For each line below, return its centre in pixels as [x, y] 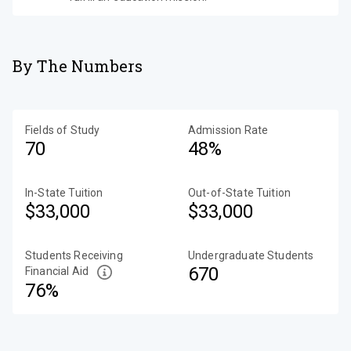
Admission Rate [228, 130]
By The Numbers [78, 66]
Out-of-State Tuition [239, 193]
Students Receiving [74, 255]
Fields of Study [63, 130]
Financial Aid [57, 271]
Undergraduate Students [251, 255]
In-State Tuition [64, 193]
